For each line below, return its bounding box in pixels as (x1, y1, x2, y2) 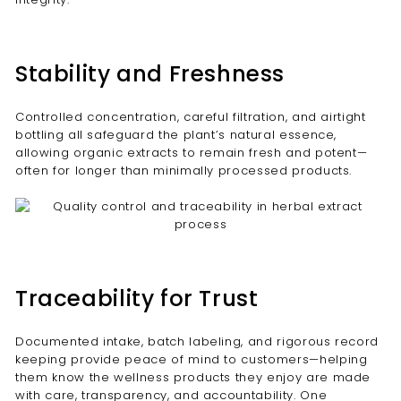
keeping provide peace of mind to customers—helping (15, 351, 368, 368)
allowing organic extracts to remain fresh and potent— (15, 144, 368, 161)
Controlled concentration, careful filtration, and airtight (15, 108, 366, 125)
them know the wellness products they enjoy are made (15, 369, 371, 386)
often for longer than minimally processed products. (15, 162, 353, 179)
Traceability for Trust (15, 283, 259, 314)
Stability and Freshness (15, 58, 286, 90)
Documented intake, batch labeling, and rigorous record (15, 333, 380, 350)
